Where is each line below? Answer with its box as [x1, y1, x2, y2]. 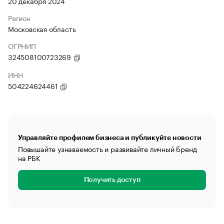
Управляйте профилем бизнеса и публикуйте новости [18, 134, 201, 141]
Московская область [8, 23, 76, 34]
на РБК [18, 152, 40, 163]
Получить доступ [83, 176, 140, 183]
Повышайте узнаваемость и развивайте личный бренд [18, 143, 197, 154]
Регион [8, 12, 30, 23]
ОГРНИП [8, 40, 36, 51]
